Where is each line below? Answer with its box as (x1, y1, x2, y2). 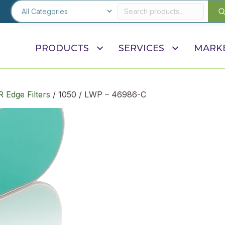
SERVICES (119, 43, 164, 54)
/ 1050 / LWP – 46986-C (50, 89, 146, 99)
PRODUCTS (35, 43, 89, 54)
